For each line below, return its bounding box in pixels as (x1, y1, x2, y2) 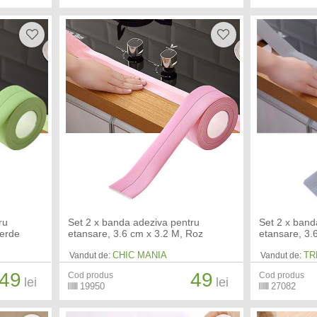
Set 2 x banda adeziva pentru (67, 216, 200, 228)
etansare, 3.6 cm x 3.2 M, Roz (67, 227, 203, 239)
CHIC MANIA (112, 249, 167, 260)
